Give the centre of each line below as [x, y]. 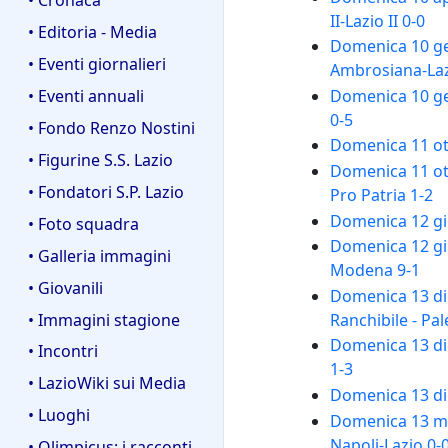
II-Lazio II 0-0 [377, 20]
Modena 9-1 [374, 270]
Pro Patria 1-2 [381, 195]
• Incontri [63, 351]
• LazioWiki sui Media [107, 383]
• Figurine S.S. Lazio [100, 159]
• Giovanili [65, 287]
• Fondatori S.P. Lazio [106, 191]
